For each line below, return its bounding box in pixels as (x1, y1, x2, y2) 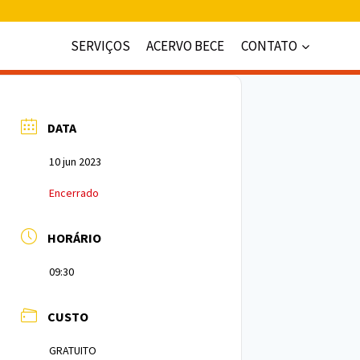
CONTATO (240, 36, 297, 55)
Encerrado (49, 186, 99, 200)
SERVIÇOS (71, 36, 131, 55)
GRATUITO (49, 343, 96, 358)
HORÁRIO (47, 230, 101, 246)
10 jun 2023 (49, 154, 101, 169)
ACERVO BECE (146, 36, 225, 55)
